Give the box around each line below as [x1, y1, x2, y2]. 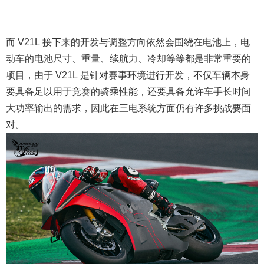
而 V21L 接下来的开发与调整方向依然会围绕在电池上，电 [6, 37, 250, 47]
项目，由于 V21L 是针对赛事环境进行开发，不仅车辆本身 [6, 70, 250, 80]
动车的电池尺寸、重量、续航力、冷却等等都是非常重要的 [6, 54, 251, 64]
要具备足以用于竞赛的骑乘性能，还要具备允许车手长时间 [6, 87, 251, 97]
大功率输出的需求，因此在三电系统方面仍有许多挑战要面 [6, 103, 251, 113]
